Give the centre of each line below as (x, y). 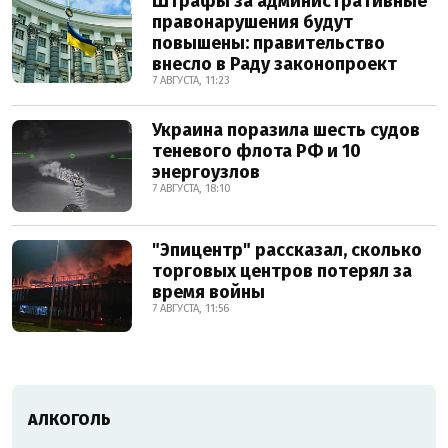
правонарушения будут (252, 22)
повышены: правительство (268, 43)
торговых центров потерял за (282, 271)
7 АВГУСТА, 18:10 (191, 189)
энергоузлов (206, 172)
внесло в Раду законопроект (274, 64)
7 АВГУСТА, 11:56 (190, 309)
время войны (208, 292)
